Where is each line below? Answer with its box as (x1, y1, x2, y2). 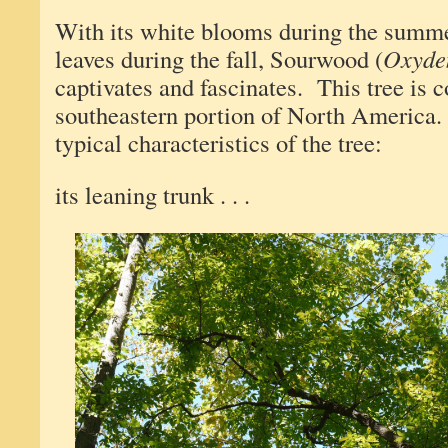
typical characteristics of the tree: (55, 126, 382, 159)
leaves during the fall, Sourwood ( (55, 42, 383, 75)
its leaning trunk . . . (55, 178, 250, 211)
